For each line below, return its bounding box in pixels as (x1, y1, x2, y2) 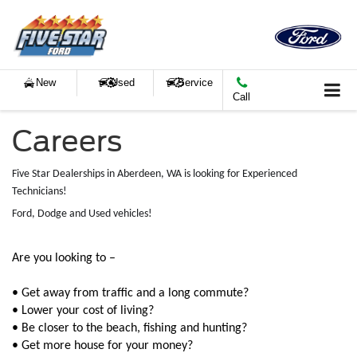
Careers (12, 123, 122, 159)
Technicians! (12, 185, 67, 198)
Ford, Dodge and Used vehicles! (12, 207, 152, 220)
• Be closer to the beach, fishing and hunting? (12, 321, 247, 335)
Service (178, 76, 214, 89)
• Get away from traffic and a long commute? (12, 286, 249, 300)
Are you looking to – (12, 251, 119, 265)
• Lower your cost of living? (12, 304, 154, 317)
